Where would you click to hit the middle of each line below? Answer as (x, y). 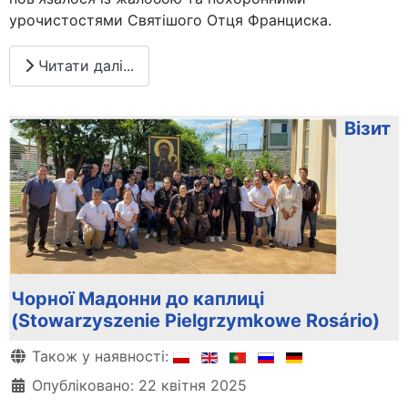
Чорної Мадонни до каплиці (138, 299)
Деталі (33, 356)
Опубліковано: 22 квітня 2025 (139, 386)
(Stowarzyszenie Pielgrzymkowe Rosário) (195, 321)
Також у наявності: (100, 357)
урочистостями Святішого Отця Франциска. (170, 20)
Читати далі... (84, 66)
